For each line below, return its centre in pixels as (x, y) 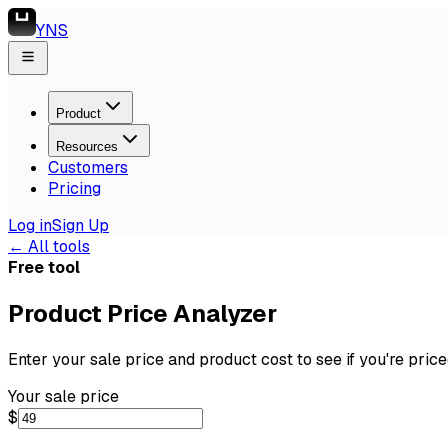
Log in (30, 225)
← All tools (49, 246)
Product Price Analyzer (142, 313)
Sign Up (80, 225)
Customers (88, 167)
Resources (87, 146)
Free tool (44, 267)
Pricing (74, 188)
